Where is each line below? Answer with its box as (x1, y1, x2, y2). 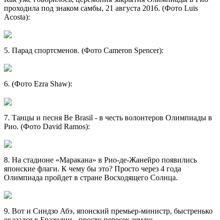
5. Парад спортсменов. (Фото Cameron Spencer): (4, 46, 164, 55)
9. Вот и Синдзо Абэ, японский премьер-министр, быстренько (4, 207, 213, 216)
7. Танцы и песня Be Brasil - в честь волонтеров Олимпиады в (4, 113, 212, 122)
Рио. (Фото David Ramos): (4, 122, 90, 131)
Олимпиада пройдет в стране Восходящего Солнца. (4, 173, 178, 182)
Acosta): (4, 12, 30, 21)
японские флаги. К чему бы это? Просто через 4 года (4, 165, 181, 173)
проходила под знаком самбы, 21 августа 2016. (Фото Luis (4, 3, 198, 12)
